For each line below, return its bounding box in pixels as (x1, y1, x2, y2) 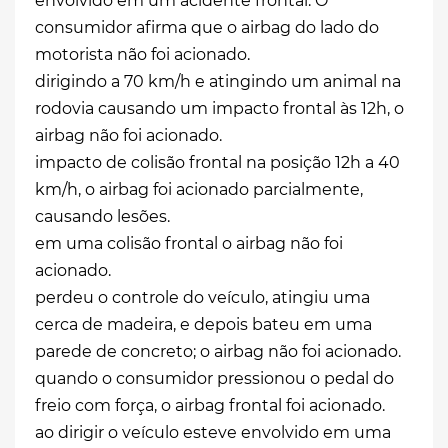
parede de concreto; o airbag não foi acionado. (35, 341, 401, 361)
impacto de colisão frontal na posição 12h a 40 (35, 152, 400, 172)
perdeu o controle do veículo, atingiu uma (35, 287, 370, 307)
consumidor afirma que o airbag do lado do (35, 17, 379, 37)
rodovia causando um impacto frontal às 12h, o (35, 98, 404, 118)
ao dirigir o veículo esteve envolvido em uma (35, 422, 391, 442)
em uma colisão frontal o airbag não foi (35, 233, 343, 253)
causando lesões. (35, 206, 170, 226)
